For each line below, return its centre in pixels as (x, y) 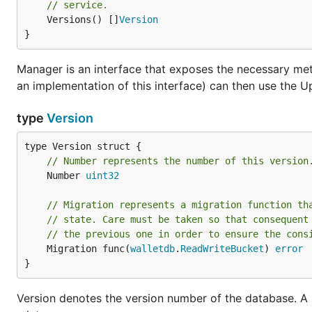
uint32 (102, 175)
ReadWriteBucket (222, 249)
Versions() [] (83, 19)
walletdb (153, 249)
